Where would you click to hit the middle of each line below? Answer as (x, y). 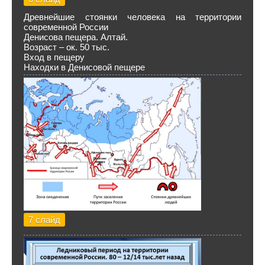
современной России (66, 27)
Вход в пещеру (54, 57)
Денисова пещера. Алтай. (76, 37)
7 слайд (44, 220)
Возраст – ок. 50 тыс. (67, 47)
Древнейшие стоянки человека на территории (132, 17)
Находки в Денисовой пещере (84, 67)
